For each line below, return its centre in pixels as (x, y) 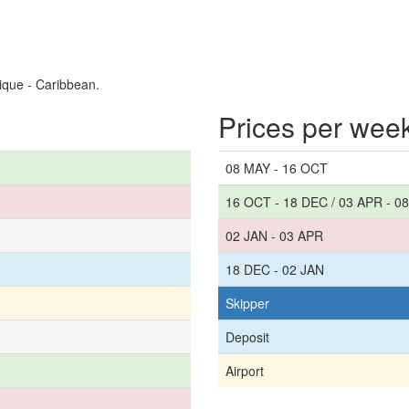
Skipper (247, 303)
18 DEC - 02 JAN (275, 269)
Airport (245, 370)
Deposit (247, 336)
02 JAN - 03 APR (274, 235)
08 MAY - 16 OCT (277, 168)
